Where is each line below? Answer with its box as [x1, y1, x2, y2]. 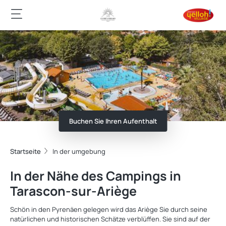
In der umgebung [52, 147, 105, 156]
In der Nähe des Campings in [10, 167, 181, 185]
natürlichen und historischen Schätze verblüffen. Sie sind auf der [10, 214, 210, 223]
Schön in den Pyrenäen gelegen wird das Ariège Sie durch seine [10, 205, 207, 214]
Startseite [10, 147, 41, 156]
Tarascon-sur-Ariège [10, 182, 137, 200]
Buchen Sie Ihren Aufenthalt [69, 117, 157, 126]
